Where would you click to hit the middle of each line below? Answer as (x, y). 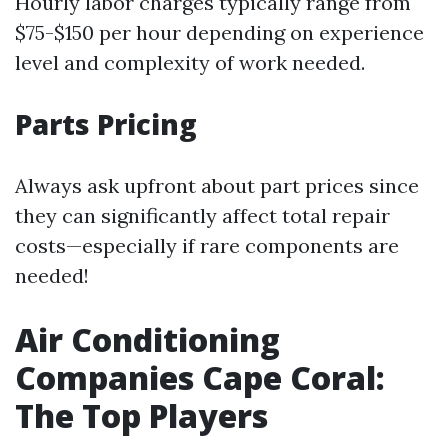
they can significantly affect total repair (202, 215)
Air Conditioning (147, 339)
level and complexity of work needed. (190, 62)
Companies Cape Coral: (200, 377)
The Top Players (141, 415)
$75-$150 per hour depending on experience (219, 32)
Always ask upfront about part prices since (217, 185)
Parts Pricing (106, 124)
